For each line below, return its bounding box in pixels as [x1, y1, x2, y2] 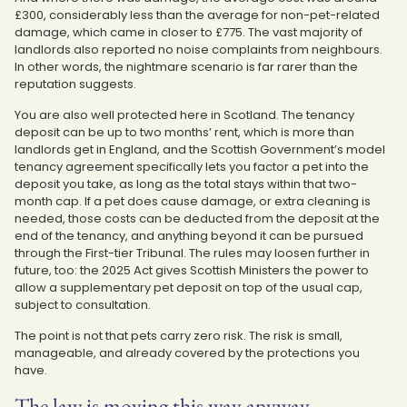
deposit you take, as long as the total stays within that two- [15, 174, 357, 193]
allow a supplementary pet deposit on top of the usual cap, [15, 278, 362, 296]
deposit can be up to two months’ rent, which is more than [15, 123, 354, 141]
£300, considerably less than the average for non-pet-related [15, 5, 380, 24]
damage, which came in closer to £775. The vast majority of [15, 23, 362, 41]
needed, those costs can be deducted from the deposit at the [15, 209, 380, 227]
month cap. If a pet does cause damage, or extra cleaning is [15, 192, 371, 210]
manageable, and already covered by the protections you [15, 343, 360, 362]
